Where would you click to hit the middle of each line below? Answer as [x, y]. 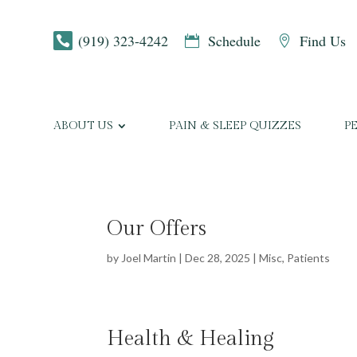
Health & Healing [191, 339]
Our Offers [157, 229]
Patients [309, 258]
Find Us [322, 40]
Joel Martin [149, 258]
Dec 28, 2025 [218, 258]
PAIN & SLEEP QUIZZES [235, 126]
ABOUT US [84, 126]
